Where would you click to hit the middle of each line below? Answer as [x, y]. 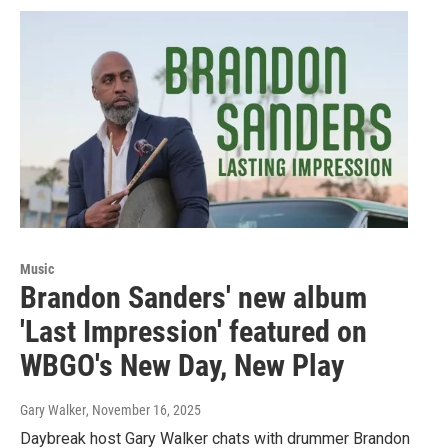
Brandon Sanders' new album [193, 297]
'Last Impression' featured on [193, 331]
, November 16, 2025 [143, 409]
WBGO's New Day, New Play [182, 365]
